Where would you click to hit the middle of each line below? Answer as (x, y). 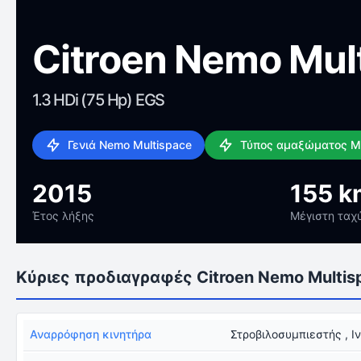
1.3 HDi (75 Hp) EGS (99, 100)
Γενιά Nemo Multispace (130, 145)
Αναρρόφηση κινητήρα (91, 334)
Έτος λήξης (63, 216)
